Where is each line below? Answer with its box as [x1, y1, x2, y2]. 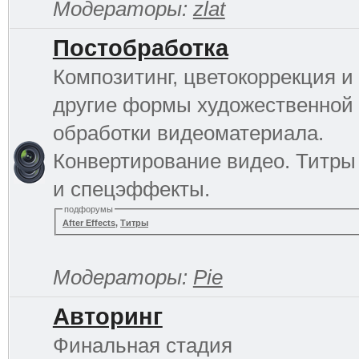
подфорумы [64, 204, 114, 214]
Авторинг [52, 303, 163, 329]
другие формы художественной [52, 92, 353, 117]
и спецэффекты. [52, 176, 210, 201]
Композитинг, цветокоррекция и [52, 64, 353, 89]
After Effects [63, 218, 116, 228]
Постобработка [52, 34, 228, 61]
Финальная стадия [52, 333, 232, 357]
